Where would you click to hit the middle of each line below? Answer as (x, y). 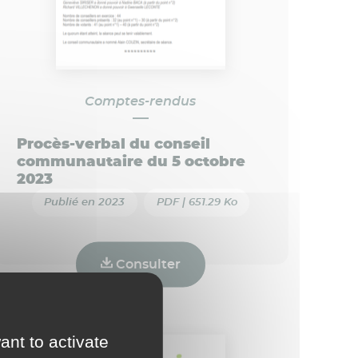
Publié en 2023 (85, 202)
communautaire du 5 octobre (131, 162)
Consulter (146, 264)
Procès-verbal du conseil (113, 144)
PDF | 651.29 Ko (197, 202)
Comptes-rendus (141, 101)
